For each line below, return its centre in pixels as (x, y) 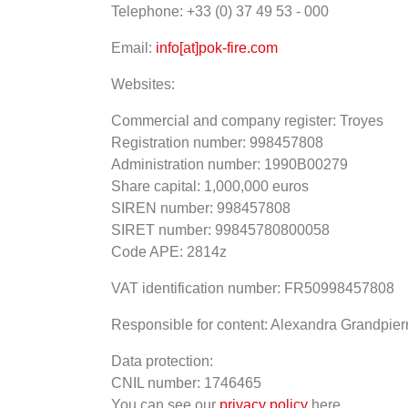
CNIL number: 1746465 (186, 383)
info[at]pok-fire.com (217, 48)
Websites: (143, 85)
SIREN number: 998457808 (201, 209)
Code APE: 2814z (169, 252)
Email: (133, 48)
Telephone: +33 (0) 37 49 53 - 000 (220, 12)
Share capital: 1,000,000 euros (210, 187)
